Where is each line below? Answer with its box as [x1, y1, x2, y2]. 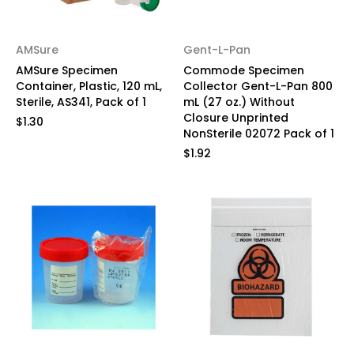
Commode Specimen [183, 62, 304, 78]
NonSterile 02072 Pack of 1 [183, 126, 334, 141]
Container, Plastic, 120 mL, [16, 78, 162, 94]
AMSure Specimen [16, 62, 118, 78]
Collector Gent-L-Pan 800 [183, 78, 333, 94]
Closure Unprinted [183, 110, 288, 126]
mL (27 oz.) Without [183, 94, 295, 110]
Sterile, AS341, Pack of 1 [16, 94, 146, 110]
